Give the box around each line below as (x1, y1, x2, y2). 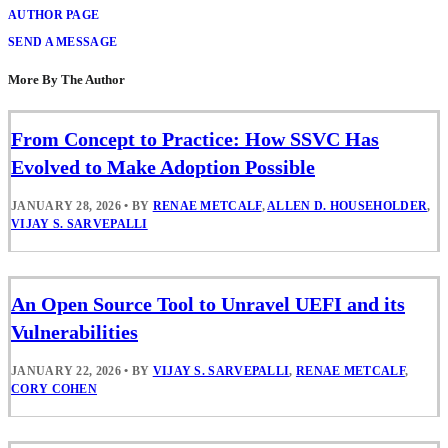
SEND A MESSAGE (8, 34, 118, 49)
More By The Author (8, 72, 125, 88)
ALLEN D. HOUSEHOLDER (267, 198, 428, 213)
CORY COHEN (11, 381, 98, 396)
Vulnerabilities (11, 320, 138, 343)
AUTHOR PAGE (8, 7, 100, 22)
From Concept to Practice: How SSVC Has (11, 127, 379, 150)
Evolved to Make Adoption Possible (11, 155, 315, 178)
